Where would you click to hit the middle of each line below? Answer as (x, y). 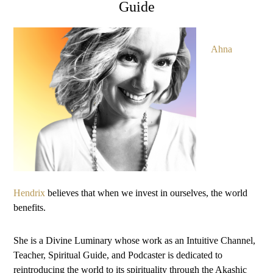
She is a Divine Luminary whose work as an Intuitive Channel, (135, 240)
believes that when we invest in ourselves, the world (147, 193)
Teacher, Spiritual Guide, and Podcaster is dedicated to (118, 255)
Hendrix (30, 193)
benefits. (30, 207)
